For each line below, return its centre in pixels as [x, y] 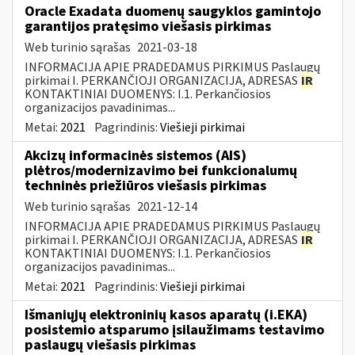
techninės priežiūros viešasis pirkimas [145, 185]
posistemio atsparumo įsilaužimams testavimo [174, 330]
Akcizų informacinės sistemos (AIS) [136, 155]
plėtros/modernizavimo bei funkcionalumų [161, 170]
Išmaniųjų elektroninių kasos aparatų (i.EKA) [166, 315]
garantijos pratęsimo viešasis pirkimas [148, 26]
